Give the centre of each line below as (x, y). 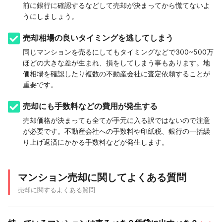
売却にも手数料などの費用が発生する (90, 106)
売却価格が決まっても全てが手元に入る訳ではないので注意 (116, 120)
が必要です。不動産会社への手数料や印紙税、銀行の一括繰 (116, 131)
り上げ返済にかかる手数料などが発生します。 (96, 142)
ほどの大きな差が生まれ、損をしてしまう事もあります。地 (116, 63)
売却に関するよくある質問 (56, 190)
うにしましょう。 (51, 16)
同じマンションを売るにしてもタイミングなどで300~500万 (118, 52)
